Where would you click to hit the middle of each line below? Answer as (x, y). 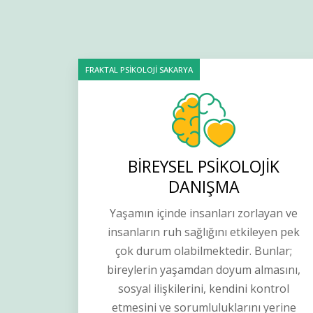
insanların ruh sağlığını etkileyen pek (204, 232)
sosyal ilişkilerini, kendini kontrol (204, 289)
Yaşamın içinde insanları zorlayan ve (204, 213)
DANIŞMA (204, 187)
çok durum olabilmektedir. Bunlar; (204, 251)
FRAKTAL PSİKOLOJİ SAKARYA (139, 70)
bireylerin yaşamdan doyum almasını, (204, 270)
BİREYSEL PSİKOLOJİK (204, 167)
